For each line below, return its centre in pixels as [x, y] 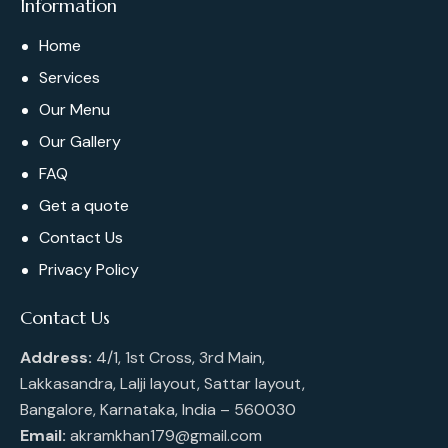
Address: [56, 358]
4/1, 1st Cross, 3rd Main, [178, 358]
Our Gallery [80, 142]
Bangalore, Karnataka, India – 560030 [158, 410]
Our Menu [75, 110]
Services [70, 78]
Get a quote [84, 206]
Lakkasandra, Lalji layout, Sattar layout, [162, 384]
